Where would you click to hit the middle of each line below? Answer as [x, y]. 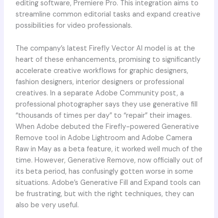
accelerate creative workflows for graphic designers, [102, 71]
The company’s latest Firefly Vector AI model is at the [105, 48]
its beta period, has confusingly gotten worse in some [104, 171]
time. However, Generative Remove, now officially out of [109, 160]
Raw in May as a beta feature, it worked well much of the [109, 149]
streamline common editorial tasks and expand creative [108, 15]
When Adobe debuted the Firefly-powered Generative [107, 127]
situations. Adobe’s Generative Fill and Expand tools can [108, 182]
